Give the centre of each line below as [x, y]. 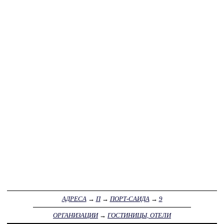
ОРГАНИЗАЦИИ [75, 215]
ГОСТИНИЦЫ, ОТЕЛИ [139, 215]
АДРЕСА [74, 199]
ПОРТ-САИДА [129, 199]
